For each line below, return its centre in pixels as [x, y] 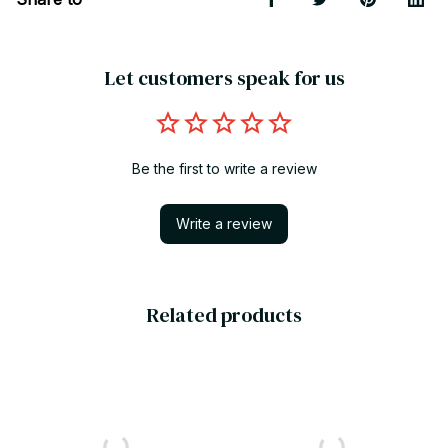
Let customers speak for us [224, 77]
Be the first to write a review [224, 168]
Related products [224, 314]
